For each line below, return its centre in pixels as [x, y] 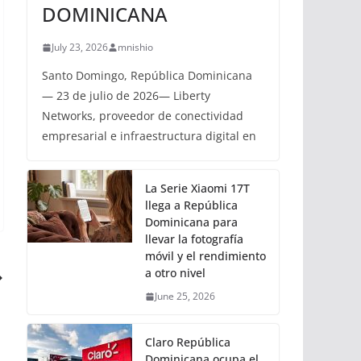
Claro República [188, 342]
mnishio [135, 47]
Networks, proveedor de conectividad [143, 116]
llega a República [191, 205]
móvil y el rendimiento [205, 256]
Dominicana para [191, 222]
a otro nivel [175, 273]
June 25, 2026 [185, 296]
